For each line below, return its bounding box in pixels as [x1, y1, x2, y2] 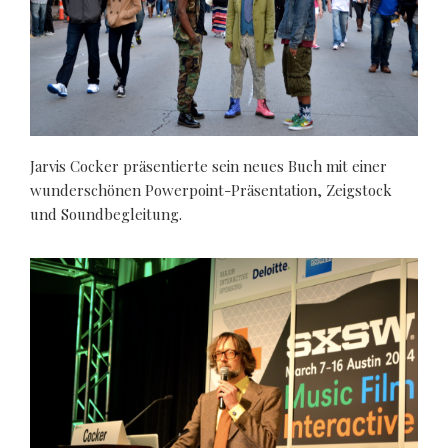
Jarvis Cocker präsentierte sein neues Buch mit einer [30, 155, 387, 176]
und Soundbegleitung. [30, 203, 182, 224]
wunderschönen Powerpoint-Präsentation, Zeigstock [30, 179, 392, 200]
